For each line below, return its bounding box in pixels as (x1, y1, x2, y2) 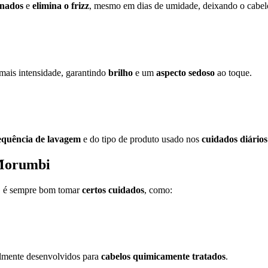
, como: (144, 184, 172, 195)
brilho (108, 67, 133, 78)
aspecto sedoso (156, 67, 215, 78)
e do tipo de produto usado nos (81, 134, 202, 145)
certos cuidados (82, 184, 144, 195)
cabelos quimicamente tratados (101, 251, 226, 262)
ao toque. (215, 67, 252, 78)
